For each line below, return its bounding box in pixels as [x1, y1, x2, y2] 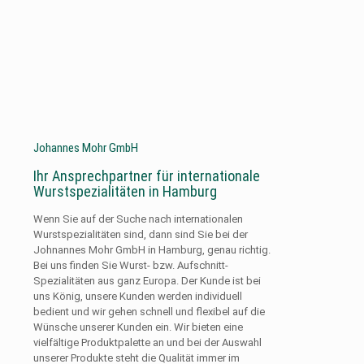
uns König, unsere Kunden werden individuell [33, 289, 242, 302]
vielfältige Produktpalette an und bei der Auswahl [33, 336, 262, 349]
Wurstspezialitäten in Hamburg [33, 182, 217, 200]
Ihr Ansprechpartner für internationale [33, 167, 260, 184]
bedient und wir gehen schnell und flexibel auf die [33, 305, 265, 318]
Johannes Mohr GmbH [33, 141, 138, 156]
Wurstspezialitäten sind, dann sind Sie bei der [33, 227, 248, 240]
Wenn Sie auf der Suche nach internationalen [33, 212, 243, 225]
